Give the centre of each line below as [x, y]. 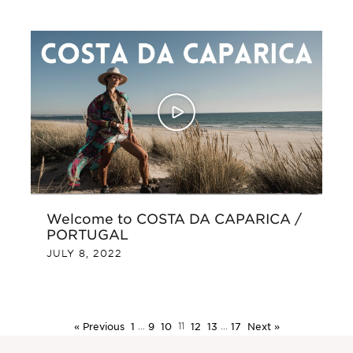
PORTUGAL [87, 234]
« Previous [99, 327]
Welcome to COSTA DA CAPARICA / [174, 219]
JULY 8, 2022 [84, 254]
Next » [263, 327]
